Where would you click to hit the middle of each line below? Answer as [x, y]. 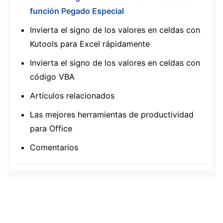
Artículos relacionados [72, 96]
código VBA [52, 77]
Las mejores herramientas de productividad [112, 115]
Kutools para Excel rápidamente [90, 44]
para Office [51, 129]
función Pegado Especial [77, 11]
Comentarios [54, 148]
